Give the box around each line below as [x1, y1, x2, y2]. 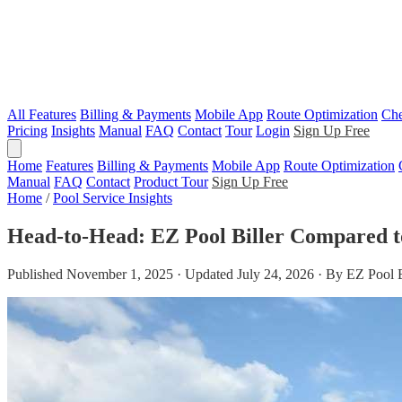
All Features [7, 107, 76, 122]
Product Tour [134, 174, 208, 189]
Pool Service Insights [53, 190, 172, 205]
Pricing [7, 123, 48, 138]
